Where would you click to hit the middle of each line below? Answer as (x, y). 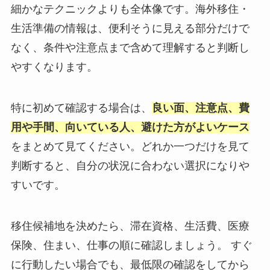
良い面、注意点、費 (200, 108)
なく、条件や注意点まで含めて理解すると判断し (130, 47)
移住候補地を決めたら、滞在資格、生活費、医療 (130, 226)
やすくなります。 (54, 67)
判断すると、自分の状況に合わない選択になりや (130, 165)
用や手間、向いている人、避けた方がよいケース (130, 127)
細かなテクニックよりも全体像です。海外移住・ (130, 9)
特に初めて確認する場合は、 (81, 108)
